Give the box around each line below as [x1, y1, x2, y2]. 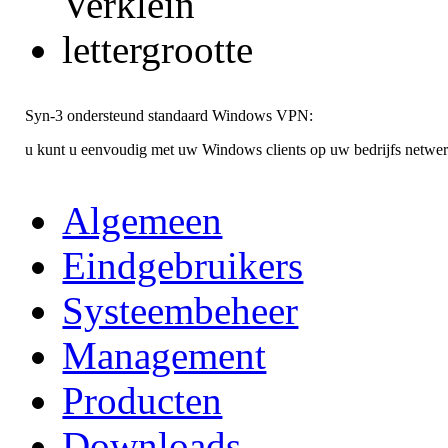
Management [62, 333, 267, 377]
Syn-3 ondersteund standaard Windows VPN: [25, 106, 314, 124]
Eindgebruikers [62, 243, 304, 287]
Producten [62, 378, 223, 422]
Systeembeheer [62, 288, 299, 332]
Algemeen [62, 198, 223, 242]
